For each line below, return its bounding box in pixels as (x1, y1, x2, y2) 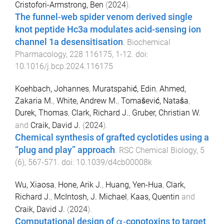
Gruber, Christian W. (132, 107, 200, 117)
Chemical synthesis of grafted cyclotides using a (15, 132, 209, 142)
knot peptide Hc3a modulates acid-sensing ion (15, 24, 201, 34)
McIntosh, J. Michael (54, 191, 127, 201)
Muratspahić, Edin (92, 83, 156, 93)
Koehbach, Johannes (15, 83, 89, 93)
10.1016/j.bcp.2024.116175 (15, 61, 113, 71)
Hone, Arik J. (58, 179, 102, 189)
